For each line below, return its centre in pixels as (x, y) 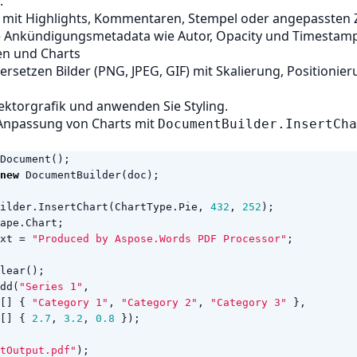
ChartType (143, 207)
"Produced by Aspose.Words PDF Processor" (159, 239)
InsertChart (73, 207)
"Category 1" (70, 302)
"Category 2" (159, 302)
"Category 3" (249, 302)
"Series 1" (51, 286)
